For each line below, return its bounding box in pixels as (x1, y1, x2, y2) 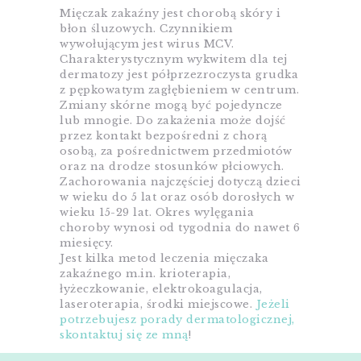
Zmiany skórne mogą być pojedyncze (60, 98, 283, 113)
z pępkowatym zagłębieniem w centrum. (60, 83, 299, 98)
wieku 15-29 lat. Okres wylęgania (60, 205, 254, 220)
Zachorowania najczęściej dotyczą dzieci (60, 175, 301, 189)
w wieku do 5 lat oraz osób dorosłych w (60, 190, 294, 205)
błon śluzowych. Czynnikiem (60, 22, 232, 36)
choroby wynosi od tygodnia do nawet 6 (60, 221, 301, 235)
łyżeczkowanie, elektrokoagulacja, (60, 282, 263, 297)
